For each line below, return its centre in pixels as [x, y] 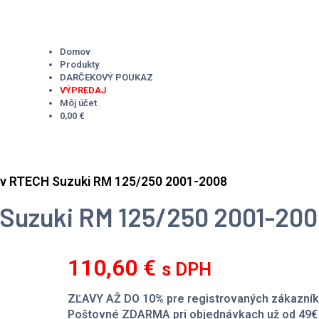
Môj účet [78, 103]
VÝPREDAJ [83, 90]
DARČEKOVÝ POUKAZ [106, 77]
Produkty [79, 64]
